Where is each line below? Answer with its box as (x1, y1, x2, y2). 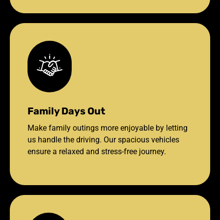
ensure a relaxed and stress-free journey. (27, 146, 166, 156)
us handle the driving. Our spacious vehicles (27, 135, 179, 144)
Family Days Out (27, 105, 105, 117)
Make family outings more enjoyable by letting (27, 123, 188, 133)
